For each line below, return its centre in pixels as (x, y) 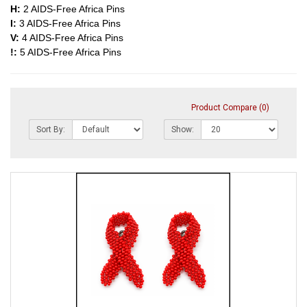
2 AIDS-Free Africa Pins (74, 9)
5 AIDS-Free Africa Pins (71, 52)
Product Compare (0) (230, 107)
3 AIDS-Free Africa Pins (70, 24)
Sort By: (51, 130)
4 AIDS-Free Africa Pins (73, 38)
